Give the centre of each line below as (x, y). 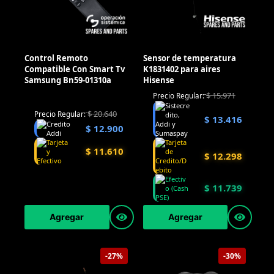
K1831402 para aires (181, 69)
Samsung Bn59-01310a (68, 80)
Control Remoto (56, 58)
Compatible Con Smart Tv (75, 69)
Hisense (158, 80)
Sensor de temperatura (189, 58)
